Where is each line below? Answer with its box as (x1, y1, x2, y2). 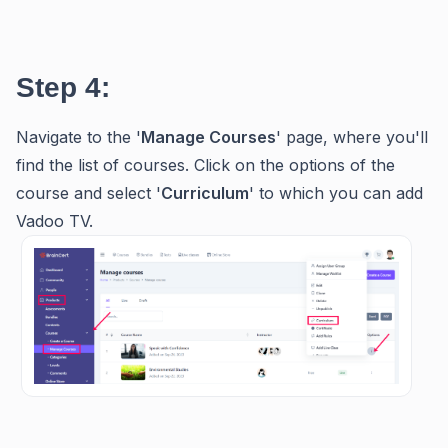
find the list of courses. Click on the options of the (16, 155, 395, 176)
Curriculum (161, 183, 249, 204)
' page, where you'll (276, 127, 428, 148)
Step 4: (16, 72, 110, 104)
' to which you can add (249, 183, 423, 204)
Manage (141, 127, 209, 148)
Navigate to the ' (16, 127, 141, 148)
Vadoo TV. (16, 211, 93, 232)
